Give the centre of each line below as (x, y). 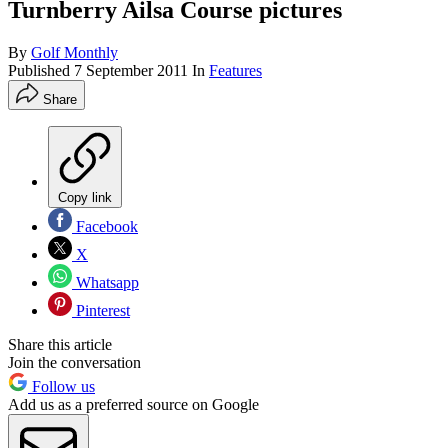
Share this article (60, 345)
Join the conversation (74, 363)
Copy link (85, 198)
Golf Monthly (74, 53)
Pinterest (101, 311)
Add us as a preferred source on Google (133, 405)
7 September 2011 (131, 71)
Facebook (105, 227)
